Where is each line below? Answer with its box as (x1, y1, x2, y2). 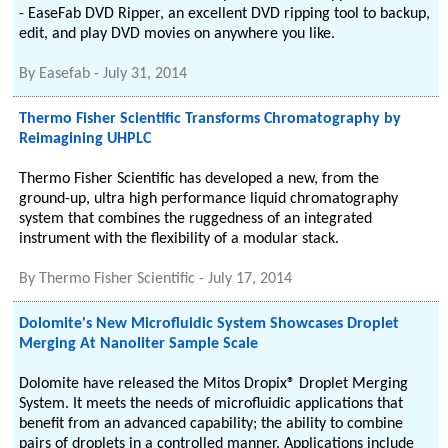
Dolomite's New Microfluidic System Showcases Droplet (19, 316, 400, 332)
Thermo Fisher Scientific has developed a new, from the (19, 171, 380, 187)
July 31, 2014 (103, 66, 188, 82)
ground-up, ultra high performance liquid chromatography (19, 191, 399, 207)
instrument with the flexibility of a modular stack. (19, 231, 340, 247)
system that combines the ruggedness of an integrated (19, 211, 373, 227)
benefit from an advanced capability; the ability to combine (19, 416, 404, 432)
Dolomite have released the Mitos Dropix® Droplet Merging (19, 376, 409, 392)
